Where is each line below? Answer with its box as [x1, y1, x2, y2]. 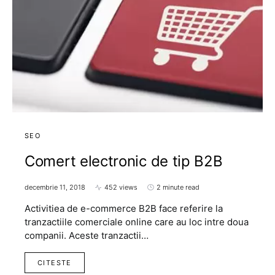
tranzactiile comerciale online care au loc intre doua [25, 216, 249, 228]
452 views [104, 183, 137, 192]
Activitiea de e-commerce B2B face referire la [25, 203, 223, 214]
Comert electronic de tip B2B [25, 152, 223, 170]
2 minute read [157, 183, 199, 192]
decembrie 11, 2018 [25, 183, 85, 192]
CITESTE [37, 258, 72, 267]
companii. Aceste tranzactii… [25, 230, 149, 241]
